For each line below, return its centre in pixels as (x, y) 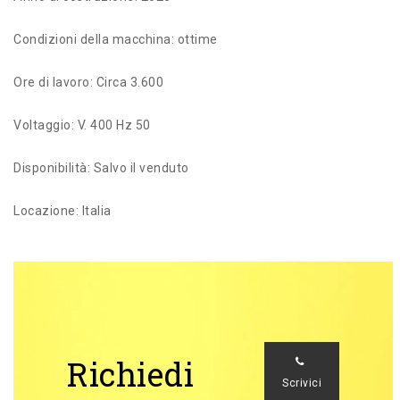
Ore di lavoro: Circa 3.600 (88, 82)
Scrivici (302, 383)
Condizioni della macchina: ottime (116, 39)
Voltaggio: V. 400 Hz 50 (82, 125)
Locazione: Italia (62, 210)
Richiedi (130, 374)
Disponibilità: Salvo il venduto (101, 167)
